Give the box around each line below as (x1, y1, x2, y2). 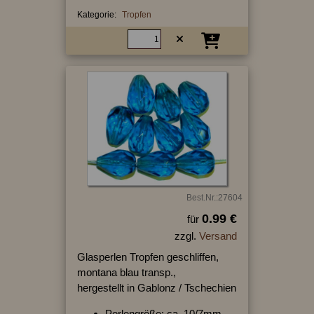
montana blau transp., (76, 266, 176, 279)
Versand (198, 230, 237, 243)
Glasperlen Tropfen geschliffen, (76, 251, 219, 264)
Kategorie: (76, 9, 116, 20)
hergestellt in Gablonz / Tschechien (76, 282, 236, 294)
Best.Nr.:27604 (186, 193, 243, 203)
